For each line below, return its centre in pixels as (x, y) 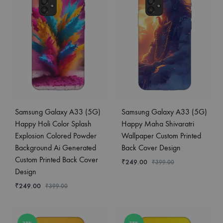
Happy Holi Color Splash (53, 123)
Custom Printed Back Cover (56, 159)
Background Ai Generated (56, 147)
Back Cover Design (151, 147)
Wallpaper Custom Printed (161, 135)
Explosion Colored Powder (56, 135)
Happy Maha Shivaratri (158, 123)
